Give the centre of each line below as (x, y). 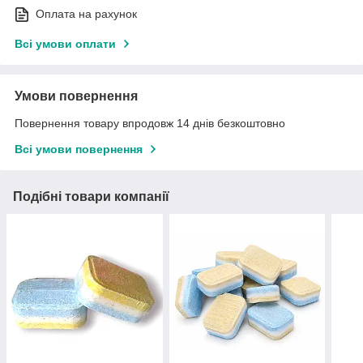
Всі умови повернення (79, 149)
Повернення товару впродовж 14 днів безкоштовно (150, 123)
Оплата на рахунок (86, 13)
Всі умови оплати (65, 43)
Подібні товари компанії (91, 196)
